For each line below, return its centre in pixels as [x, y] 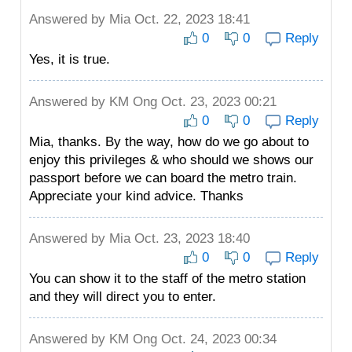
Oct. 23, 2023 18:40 [190, 238]
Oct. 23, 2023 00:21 [217, 102]
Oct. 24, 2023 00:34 [217, 339]
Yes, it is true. [70, 59]
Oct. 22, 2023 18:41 [190, 19]
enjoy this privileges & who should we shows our [171, 160]
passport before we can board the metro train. [163, 178]
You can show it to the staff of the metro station [167, 279]
